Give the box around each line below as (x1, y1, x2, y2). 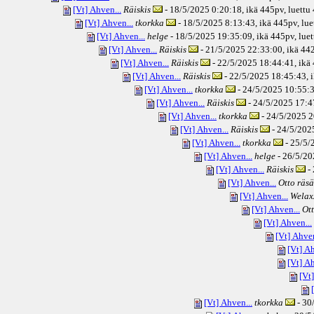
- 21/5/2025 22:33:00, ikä (198, 44, 299, 55)
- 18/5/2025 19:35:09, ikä (168, 31, 268, 42)
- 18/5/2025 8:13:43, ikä (176, 18, 271, 29)
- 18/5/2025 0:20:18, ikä (163, 4, 258, 15)
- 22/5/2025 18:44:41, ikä (210, 57, 310, 69)
